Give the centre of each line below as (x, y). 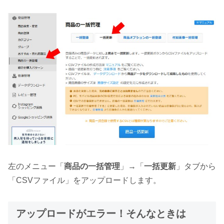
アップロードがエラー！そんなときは (101, 214)
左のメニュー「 (36, 166)
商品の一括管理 (92, 166)
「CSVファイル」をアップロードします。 (84, 180)
